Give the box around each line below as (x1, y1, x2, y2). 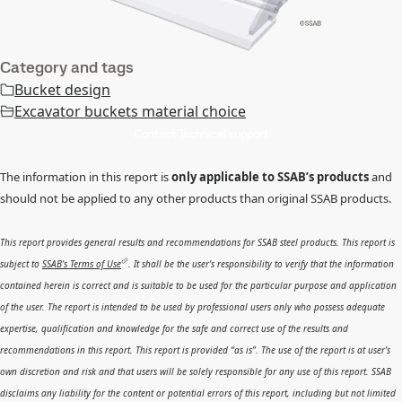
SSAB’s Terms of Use (42, 257, 121, 270)
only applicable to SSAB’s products (171, 168, 369, 185)
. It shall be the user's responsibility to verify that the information (127, 257, 394, 270)
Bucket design (14, 79, 110, 100)
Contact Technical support (134, 126, 268, 142)
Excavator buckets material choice (14, 100, 246, 121)
